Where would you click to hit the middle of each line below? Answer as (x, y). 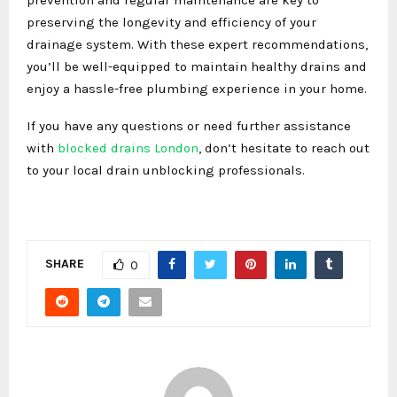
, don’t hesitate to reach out (284, 148)
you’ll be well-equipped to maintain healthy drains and (197, 66)
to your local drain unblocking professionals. (166, 170)
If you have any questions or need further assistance (189, 125)
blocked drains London (128, 148)
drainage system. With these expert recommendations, (197, 44)
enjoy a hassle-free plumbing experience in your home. (197, 88)
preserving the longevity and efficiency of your (171, 22)
